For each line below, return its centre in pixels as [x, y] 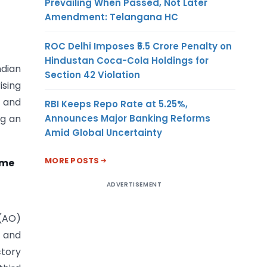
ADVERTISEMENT [134, 184]
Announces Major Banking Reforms [128, 118]
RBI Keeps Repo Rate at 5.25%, [116, 104]
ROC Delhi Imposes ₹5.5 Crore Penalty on [138, 46]
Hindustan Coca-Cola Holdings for [127, 60]
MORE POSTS [72, 160]
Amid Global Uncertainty [103, 132]
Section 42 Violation [92, 74]
